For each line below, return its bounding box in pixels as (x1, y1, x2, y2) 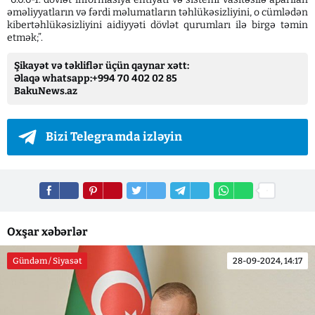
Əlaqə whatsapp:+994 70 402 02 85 (14, 72, 177, 84)
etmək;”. (7, 32, 43, 44)
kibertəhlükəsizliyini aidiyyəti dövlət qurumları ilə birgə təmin (7, 19, 308, 31)
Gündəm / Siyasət (13, 256, 82, 266)
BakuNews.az (14, 85, 77, 97)
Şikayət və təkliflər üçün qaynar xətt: (14, 60, 189, 72)
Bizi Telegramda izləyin (46, 129, 183, 144)
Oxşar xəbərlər (7, 225, 88, 238)
